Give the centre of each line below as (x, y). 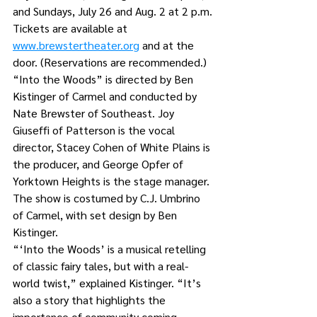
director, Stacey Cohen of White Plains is (113, 147)
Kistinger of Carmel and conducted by (106, 96)
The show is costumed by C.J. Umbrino (108, 198)
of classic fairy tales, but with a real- (100, 266)
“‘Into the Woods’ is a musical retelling (111, 249)
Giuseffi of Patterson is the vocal (95, 130)
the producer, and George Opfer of (99, 164)
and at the (168, 45)
